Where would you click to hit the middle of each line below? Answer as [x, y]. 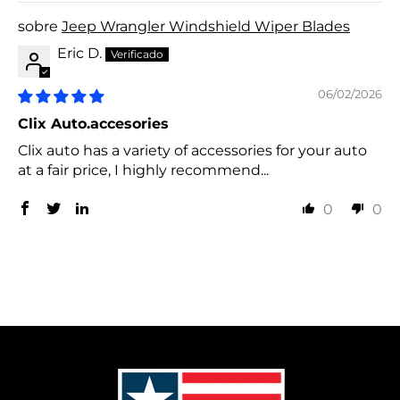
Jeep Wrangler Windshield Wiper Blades [206, 27]
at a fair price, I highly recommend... [143, 171]
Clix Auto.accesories [93, 124]
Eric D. [79, 54]
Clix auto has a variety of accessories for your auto [192, 151]
